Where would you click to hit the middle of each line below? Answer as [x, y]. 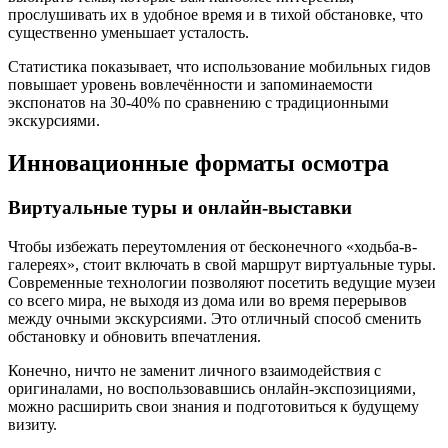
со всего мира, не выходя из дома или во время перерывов [207, 300]
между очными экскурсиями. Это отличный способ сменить [214, 318]
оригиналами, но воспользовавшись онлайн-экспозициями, [212, 388]
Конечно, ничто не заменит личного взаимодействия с [194, 370]
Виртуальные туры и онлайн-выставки [180, 208]
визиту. [32, 424]
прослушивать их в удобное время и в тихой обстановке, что [215, 15]
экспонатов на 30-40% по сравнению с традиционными [198, 103]
